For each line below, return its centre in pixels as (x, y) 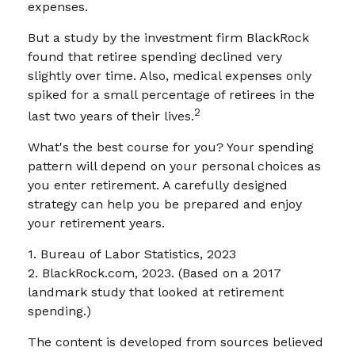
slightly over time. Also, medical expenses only (170, 75)
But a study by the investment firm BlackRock (168, 37)
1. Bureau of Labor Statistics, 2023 (132, 254)
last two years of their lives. (111, 116)
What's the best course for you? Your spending (171, 147)
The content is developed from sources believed (176, 342)
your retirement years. (96, 223)
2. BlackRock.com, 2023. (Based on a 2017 (155, 273)
